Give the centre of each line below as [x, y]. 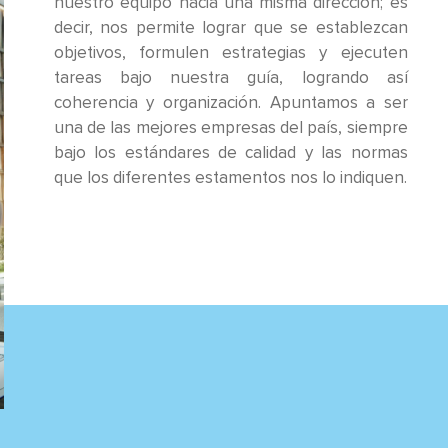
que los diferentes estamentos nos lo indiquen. [230, 178]
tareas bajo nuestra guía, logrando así [230, 78]
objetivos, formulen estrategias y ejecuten [230, 53]
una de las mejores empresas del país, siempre [230, 128]
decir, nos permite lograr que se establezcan [230, 28]
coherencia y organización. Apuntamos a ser [230, 103]
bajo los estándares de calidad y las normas [230, 153]
